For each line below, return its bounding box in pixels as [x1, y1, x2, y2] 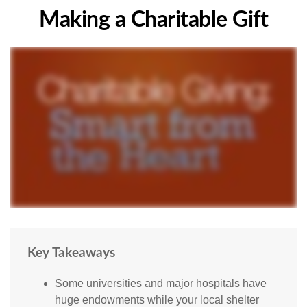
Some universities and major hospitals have [55, 278, 267, 290]
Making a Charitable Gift [39, 9, 268, 31]
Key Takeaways [27, 247, 115, 260]
